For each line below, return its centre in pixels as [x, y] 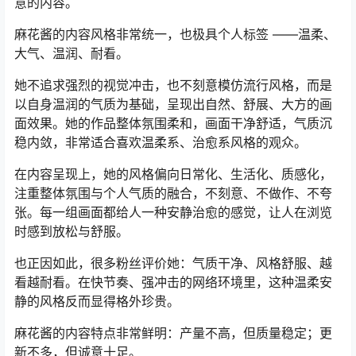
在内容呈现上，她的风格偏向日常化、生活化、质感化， [173, 174]
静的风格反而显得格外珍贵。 [97, 302]
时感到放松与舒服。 [72, 232]
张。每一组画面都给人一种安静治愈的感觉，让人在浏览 [173, 213]
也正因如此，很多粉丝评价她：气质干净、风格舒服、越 [173, 263]
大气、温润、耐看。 [72, 54]
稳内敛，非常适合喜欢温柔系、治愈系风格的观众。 [161, 143]
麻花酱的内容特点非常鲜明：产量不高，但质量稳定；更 [173, 333]
